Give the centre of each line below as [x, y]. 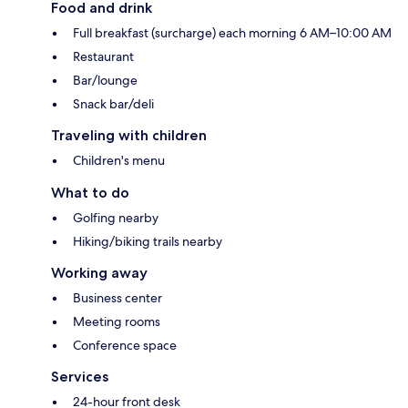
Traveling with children [129, 136]
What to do [90, 193]
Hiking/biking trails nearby [148, 242]
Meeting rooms [117, 322]
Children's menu [119, 161]
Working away [99, 273]
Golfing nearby [116, 218]
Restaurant [103, 57]
